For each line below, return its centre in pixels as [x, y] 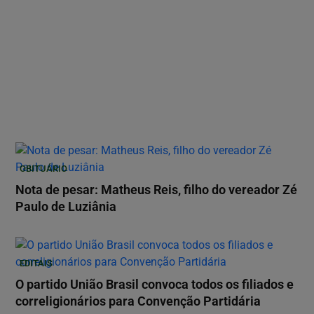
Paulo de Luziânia [66, 207]
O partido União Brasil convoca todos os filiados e [155, 285]
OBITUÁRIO [43, 169]
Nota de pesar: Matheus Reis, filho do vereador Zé [156, 190]
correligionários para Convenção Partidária [138, 302]
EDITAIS [36, 264]
